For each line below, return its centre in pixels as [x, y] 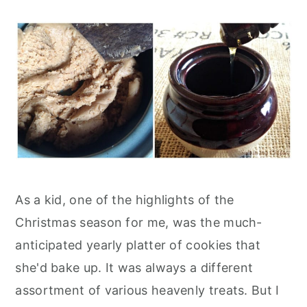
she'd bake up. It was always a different [134, 268]
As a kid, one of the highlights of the [125, 200]
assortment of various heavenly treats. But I [147, 290]
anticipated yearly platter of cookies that [138, 245]
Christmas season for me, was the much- [139, 222]
